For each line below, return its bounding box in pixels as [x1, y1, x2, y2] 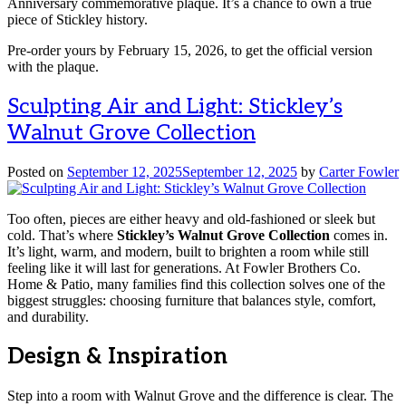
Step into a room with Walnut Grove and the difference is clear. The [7, 387, 393, 403]
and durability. [7, 308, 89, 324]
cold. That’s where [7, 227, 117, 243]
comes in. [330, 227, 388, 243]
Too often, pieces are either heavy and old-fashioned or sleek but [7, 210, 375, 227]
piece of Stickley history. [7, 12, 148, 28]
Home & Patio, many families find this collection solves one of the [7, 275, 385, 292]
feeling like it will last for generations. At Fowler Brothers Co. [7, 259, 361, 275]
